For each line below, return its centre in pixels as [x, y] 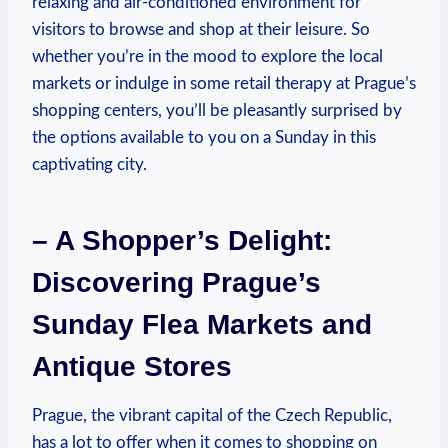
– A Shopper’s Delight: [182, 240]
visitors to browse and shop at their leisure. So [201, 29]
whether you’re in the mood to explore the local [207, 56]
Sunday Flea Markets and [202, 324]
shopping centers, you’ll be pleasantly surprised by [217, 110]
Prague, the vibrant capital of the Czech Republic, [212, 415]
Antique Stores [132, 366]
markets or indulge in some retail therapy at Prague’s [224, 83]
